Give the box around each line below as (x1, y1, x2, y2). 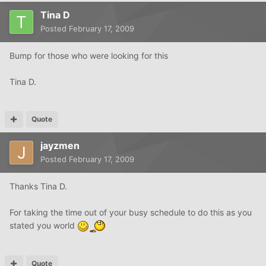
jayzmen (40, 139, 80, 151)
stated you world (9, 220, 77, 230)
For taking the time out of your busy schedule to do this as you (9, 207, 252, 217)
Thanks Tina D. (9, 180, 67, 191)
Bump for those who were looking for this (9, 50, 168, 61)
